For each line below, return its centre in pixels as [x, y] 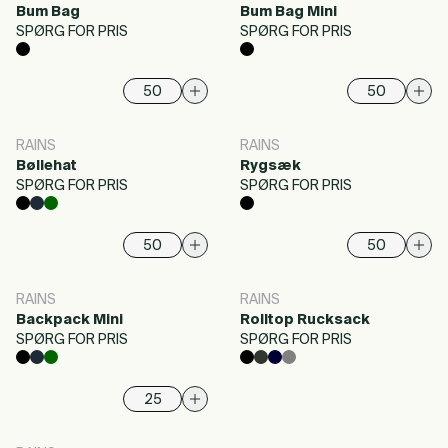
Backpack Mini [69, 320]
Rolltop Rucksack [305, 320]
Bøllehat [46, 166]
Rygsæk [270, 166]
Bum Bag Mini [288, 12]
